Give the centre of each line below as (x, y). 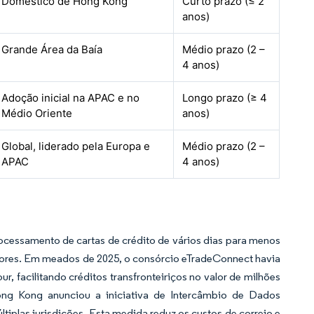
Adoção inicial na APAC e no (71, 98)
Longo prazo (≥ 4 (225, 98)
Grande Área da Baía (52, 49)
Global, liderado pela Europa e (76, 146)
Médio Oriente (37, 113)
